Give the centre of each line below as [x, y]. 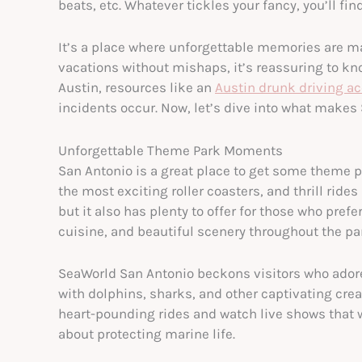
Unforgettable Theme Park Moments [170, 150]
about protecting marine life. [147, 333]
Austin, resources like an [137, 88]
